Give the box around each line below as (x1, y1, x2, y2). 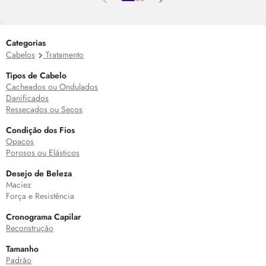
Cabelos (6, 49, 35, 61)
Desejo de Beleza (6, 167, 72, 179)
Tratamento (46, 49, 84, 61)
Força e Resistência (6, 190, 74, 202)
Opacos (6, 135, 34, 147)
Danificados (6, 92, 49, 104)
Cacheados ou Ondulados (6, 81, 98, 93)
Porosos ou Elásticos (6, 147, 80, 159)
